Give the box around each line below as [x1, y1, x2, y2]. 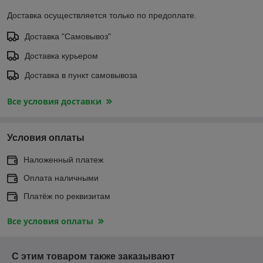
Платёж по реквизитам [23, 191, 110, 201]
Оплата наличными [23, 173, 99, 183]
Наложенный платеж [23, 154, 103, 164]
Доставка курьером [25, 50, 98, 60]
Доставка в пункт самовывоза [25, 70, 137, 80]
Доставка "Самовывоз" [25, 31, 111, 41]
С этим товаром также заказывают [12, 251, 175, 261]
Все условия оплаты [7, 215, 93, 227]
